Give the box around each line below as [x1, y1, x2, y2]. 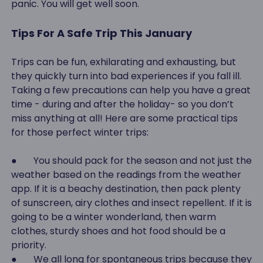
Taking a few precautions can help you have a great [11, 83, 251, 97]
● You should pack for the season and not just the [11, 153, 252, 167]
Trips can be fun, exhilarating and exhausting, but [11, 55, 236, 69]
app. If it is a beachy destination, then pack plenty [11, 181, 241, 195]
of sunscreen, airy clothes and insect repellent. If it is [11, 195, 252, 210]
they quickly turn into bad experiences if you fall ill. [11, 69, 241, 83]
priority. [11, 238, 46, 252]
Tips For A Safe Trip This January [11, 25, 192, 41]
